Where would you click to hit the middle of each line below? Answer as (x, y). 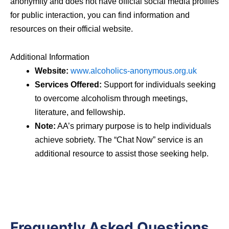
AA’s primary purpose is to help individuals (133, 126)
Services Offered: (68, 84)
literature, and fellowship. (80, 112)
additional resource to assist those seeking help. (122, 153)
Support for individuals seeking (159, 84)
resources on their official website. (72, 29)
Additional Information (50, 57)
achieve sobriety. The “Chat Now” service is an (119, 140)
